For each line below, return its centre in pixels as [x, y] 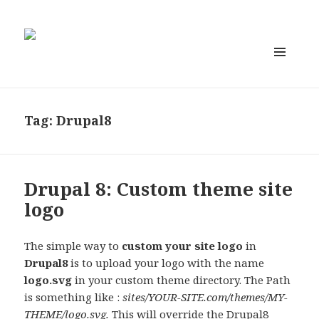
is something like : [74, 297]
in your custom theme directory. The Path [182, 280]
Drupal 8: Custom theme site [159, 189]
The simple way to [73, 246]
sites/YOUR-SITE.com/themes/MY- [205, 297]
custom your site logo [183, 246]
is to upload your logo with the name [166, 263]
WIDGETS [286, 97]
